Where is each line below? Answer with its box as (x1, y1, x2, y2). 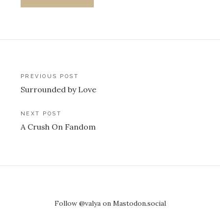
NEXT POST (21, 110, 62, 117)
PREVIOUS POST (21, 73, 79, 80)
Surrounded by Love (21, 84, 96, 95)
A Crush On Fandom (21, 121, 96, 132)
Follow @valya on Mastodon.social (54, 198, 166, 208)
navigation (20, 89, 85, 105)
